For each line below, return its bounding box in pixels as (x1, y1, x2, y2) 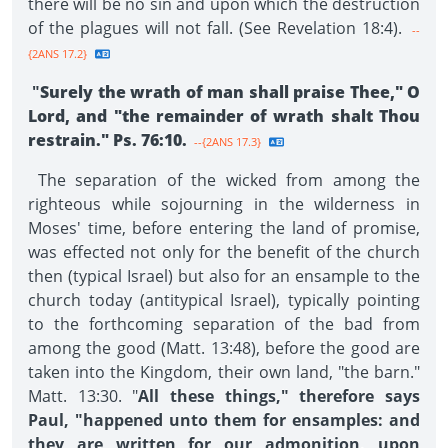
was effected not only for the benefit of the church (28, 241, 420, 263)
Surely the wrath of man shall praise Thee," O (40, 81, 420, 103)
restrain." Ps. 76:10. (28, 129, 187, 151)
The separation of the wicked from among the (28, 169, 420, 191)
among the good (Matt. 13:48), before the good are (28, 337, 420, 359)
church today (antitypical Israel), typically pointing (28, 289, 420, 311)
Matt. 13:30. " (28, 385, 138, 407)
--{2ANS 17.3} (191, 134, 261, 149)
